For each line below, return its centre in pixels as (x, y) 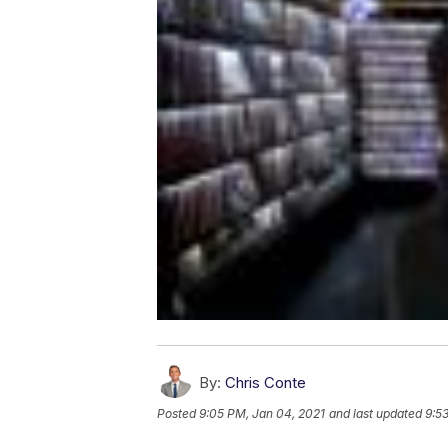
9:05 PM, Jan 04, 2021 (262, 414)
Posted (178, 414)
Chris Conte (265, 383)
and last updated (375, 414)
